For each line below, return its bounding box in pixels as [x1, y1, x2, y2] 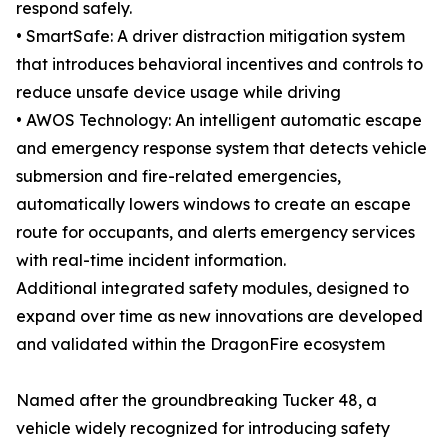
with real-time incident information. [16, 250, 286, 271]
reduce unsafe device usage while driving [16, 82, 341, 103]
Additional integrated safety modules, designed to [16, 278, 409, 299]
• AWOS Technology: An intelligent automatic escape [16, 110, 422, 131]
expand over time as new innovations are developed [16, 306, 423, 327]
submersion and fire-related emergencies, [16, 166, 341, 187]
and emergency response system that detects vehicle [16, 138, 427, 159]
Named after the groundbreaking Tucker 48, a [16, 390, 377, 411]
